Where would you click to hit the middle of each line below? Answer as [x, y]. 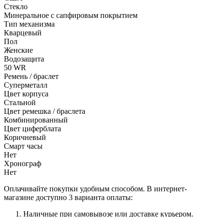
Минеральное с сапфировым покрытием [71, 15]
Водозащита [24, 59]
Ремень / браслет [31, 76]
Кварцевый [23, 32]
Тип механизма [29, 24]
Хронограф [23, 163]
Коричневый [25, 137]
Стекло [16, 6]
